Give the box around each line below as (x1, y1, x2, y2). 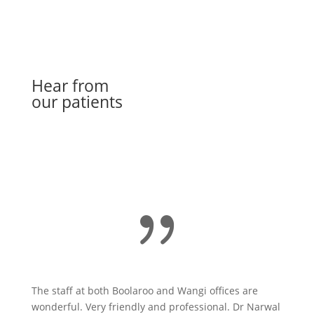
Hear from (31, 74, 109, 97)
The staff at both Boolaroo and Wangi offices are (31, 283, 258, 297)
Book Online (46, 145, 127, 165)
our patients (31, 90, 123, 113)
